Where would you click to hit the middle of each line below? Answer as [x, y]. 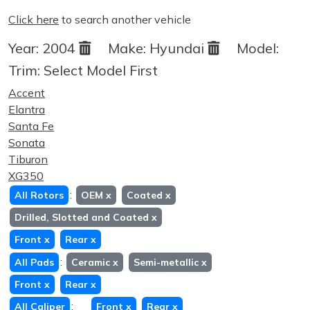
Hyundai [179, 48]
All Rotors [39, 195]
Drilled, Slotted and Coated [83, 217]
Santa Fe [31, 126]
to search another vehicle [125, 19]
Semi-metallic [167, 262]
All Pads [34, 262]
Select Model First [101, 70]
